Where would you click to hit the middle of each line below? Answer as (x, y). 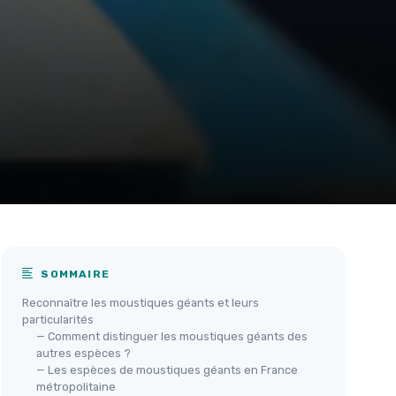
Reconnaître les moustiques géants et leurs (141, 302)
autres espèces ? (84, 353)
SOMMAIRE (74, 274)
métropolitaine (76, 386)
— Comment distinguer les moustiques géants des (172, 336)
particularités (58, 319)
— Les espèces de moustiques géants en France (167, 369)
